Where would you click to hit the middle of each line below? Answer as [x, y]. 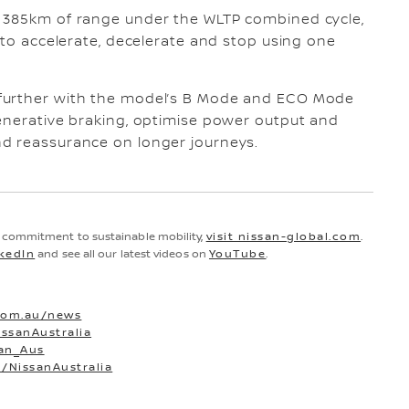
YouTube [237, 255]
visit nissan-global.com [283, 237]
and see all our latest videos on [122, 255]
